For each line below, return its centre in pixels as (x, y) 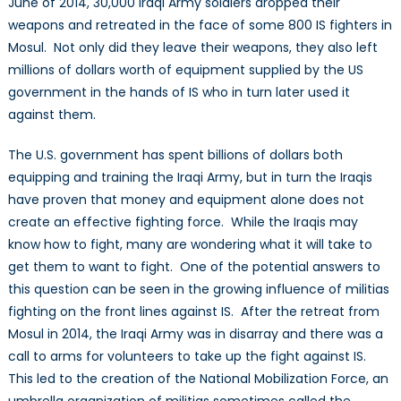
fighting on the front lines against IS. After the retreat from (193, 312)
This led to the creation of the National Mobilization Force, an (198, 379)
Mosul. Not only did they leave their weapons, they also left (192, 48)
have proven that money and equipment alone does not (186, 200)
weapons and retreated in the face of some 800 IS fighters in (200, 26)
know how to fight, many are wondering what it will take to (190, 245)
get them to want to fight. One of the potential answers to (194, 267)
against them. (51, 115)
